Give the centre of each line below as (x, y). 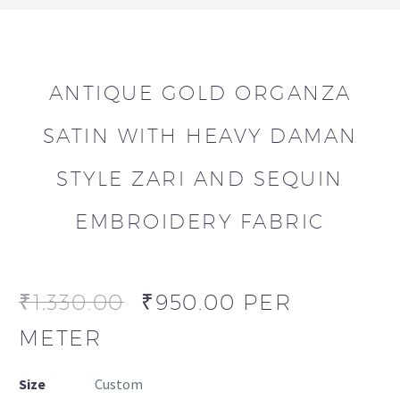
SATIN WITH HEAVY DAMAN (200, 136)
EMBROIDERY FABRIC (200, 222)
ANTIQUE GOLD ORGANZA (200, 93)
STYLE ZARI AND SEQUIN (200, 179)
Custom (119, 384)
